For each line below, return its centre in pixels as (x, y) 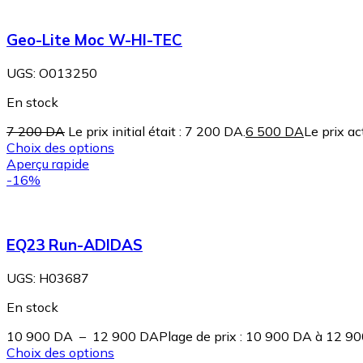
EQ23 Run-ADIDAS (75, 245)
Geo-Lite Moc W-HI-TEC (94, 39)
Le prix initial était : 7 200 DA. (157, 131)
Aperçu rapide (48, 163)
